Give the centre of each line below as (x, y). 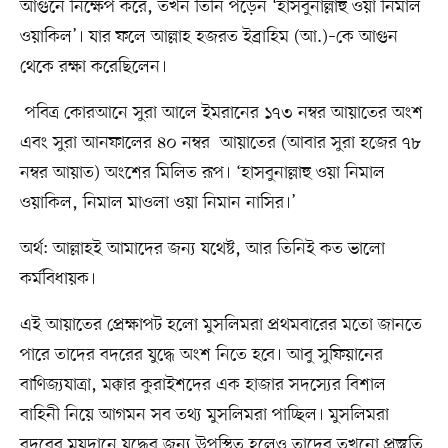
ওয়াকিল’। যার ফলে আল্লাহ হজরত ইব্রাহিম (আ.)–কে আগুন (208, 36)
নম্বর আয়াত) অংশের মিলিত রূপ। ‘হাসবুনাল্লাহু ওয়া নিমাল (202, 172)
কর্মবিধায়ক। (57, 278)
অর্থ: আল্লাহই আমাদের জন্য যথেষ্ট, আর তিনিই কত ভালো (202, 248)
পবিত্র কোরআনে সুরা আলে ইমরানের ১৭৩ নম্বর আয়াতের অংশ (221, 112)
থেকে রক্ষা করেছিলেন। (93, 66)
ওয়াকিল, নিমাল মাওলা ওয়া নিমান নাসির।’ (157, 202)
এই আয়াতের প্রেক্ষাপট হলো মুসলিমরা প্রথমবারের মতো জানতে (220, 324)
